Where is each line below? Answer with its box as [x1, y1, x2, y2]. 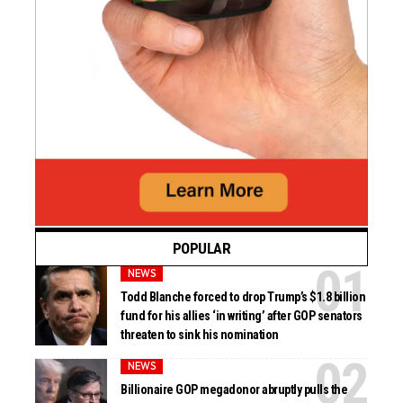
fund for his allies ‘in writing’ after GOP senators [121, 309, 363, 324]
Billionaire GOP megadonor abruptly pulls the [121, 382, 348, 398]
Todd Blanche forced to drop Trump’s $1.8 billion [121, 290, 366, 305]
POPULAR [172, 238, 231, 257]
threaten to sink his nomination [121, 327, 279, 343]
